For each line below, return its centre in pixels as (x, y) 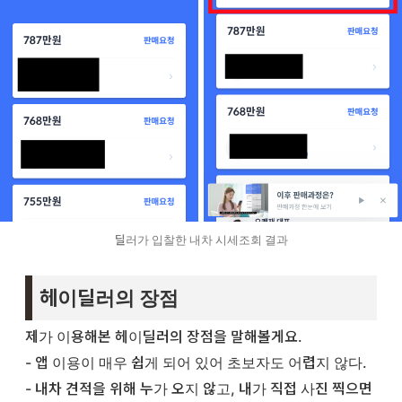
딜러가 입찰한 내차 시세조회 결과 (201, 240)
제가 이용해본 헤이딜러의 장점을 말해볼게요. (164, 336)
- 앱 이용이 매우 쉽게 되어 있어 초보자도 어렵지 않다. (196, 362)
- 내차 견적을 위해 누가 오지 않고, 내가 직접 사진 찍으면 (199, 388)
